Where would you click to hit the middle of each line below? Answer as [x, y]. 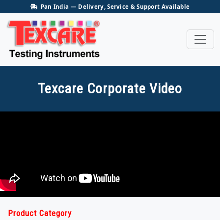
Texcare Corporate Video [110, 88]
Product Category [40, 213]
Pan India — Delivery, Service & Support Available [114, 7]
